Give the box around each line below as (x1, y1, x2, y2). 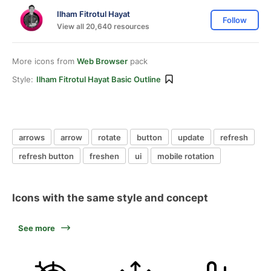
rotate (98, 132, 121, 142)
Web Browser (77, 56, 128, 66)
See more (18, 223, 55, 233)
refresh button (19, 151, 74, 161)
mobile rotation (157, 151, 214, 161)
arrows (19, 132, 45, 142)
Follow (223, 15, 247, 25)
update (178, 132, 204, 142)
